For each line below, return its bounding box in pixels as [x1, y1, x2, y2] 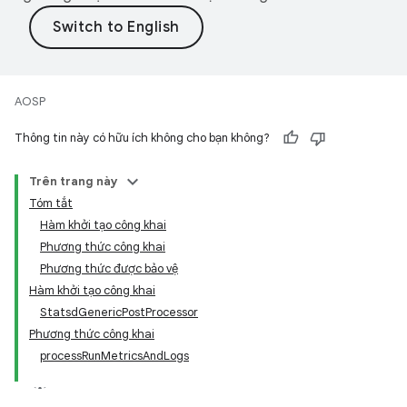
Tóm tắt [29, 195, 73, 211]
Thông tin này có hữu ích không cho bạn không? [15, 130, 270, 145]
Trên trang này [29, 174, 118, 189]
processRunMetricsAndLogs [40, 348, 189, 363]
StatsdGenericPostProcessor [40, 304, 198, 320]
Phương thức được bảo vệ [40, 261, 178, 276]
